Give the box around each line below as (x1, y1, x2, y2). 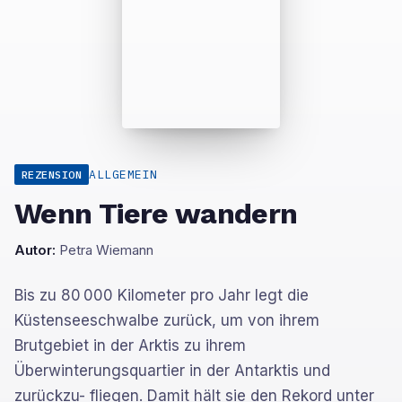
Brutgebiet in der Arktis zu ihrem (14, 336, 246, 354)
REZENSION (22, 168, 83, 181)
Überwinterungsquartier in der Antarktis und (14, 362, 330, 380)
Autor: (14, 241, 56, 258)
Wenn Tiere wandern (14, 197, 298, 231)
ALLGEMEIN (89, 167, 159, 182)
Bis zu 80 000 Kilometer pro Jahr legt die (14, 286, 309, 304)
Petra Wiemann (59, 241, 153, 258)
